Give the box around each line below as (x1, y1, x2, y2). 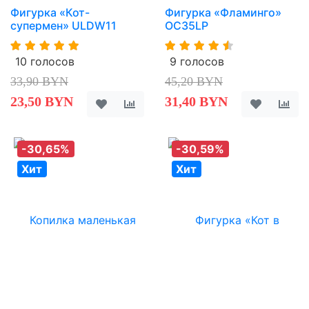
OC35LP (165, 18, 208, 32)
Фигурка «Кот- (10, 5, 90, 19)
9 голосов (170, 54, 224, 68)
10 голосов (15, 54, 74, 68)
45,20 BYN (165, 74, 223, 88)
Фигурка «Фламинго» (165, 5, 281, 19)
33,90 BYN (10, 74, 68, 88)
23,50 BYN (10, 93, 73, 109)
